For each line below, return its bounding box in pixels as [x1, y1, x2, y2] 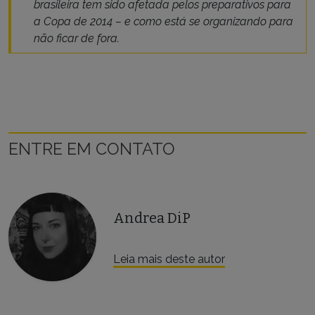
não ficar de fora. [34, 32, 120, 46]
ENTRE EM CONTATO [8, 139, 175, 159]
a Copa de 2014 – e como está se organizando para [34, 15, 293, 29]
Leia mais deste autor [113, 252, 226, 266]
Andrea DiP [113, 209, 191, 226]
